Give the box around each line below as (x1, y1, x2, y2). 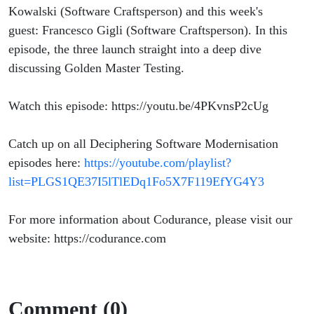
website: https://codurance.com (8, 231, 166, 246)
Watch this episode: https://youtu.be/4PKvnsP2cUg (8, 99, 268, 114)
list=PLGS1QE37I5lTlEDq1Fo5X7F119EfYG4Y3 (8, 175, 264, 189)
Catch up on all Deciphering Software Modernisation (8, 137, 278, 151)
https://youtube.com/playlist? (84, 156, 231, 170)
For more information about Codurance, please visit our (8, 212, 292, 227)
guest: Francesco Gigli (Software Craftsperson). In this (8, 23, 287, 38)
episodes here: (8, 156, 84, 170)
